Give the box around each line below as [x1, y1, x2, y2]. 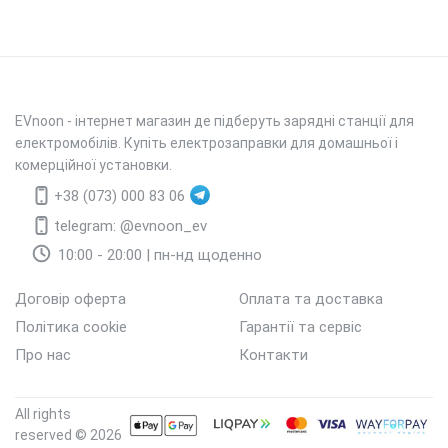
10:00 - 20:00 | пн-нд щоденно [54, 246, 262, 265]
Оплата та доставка [239, 290, 383, 309]
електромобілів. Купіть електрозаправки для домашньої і [15, 135, 398, 151]
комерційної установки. [15, 157, 172, 173]
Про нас [15, 346, 71, 365]
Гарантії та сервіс [239, 318, 362, 337]
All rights [15, 405, 71, 422]
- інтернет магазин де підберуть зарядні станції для [64, 113, 414, 129]
